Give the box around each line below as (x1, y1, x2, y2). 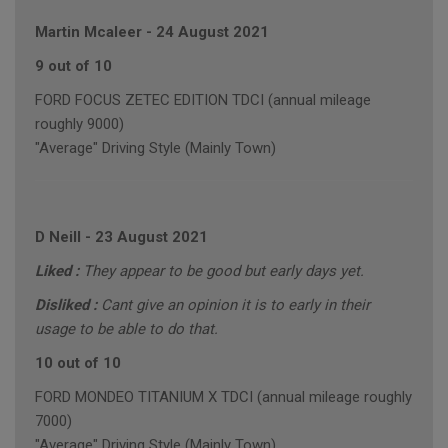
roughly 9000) (35, 115, 124, 134)
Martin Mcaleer (35, 23, 142, 42)
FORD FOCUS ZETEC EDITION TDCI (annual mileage (35, 91, 371, 110)
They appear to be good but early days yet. (83, 262, 364, 281)
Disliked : (35, 296, 101, 315)
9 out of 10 (35, 57, 112, 76)
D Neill (35, 228, 81, 247)
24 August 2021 (156, 23, 269, 42)
